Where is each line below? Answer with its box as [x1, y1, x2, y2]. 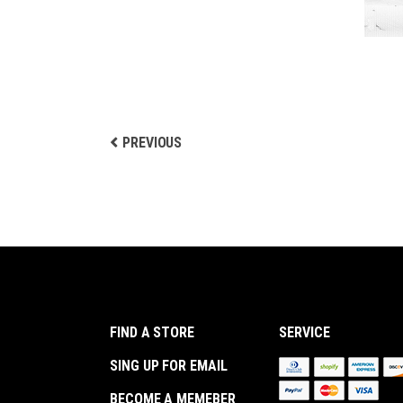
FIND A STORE [110, 324, 195, 342]
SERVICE [279, 324, 330, 342]
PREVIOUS [121, 134, 183, 152]
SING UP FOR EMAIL [110, 357, 228, 375]
